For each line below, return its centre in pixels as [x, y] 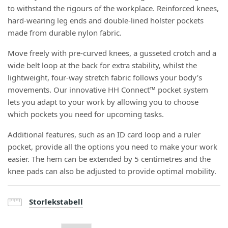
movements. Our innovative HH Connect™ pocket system [108, 90]
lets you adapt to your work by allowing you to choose [103, 102]
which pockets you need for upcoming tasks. [86, 114]
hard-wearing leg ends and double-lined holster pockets [106, 20]
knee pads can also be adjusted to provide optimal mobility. [113, 171]
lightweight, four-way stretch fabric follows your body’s [105, 77]
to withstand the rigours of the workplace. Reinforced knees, [113, 8]
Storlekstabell [56, 202]
